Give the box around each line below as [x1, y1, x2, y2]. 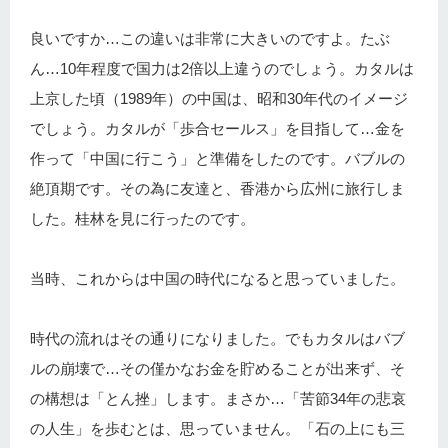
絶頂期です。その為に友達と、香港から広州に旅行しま [30, 180, 405, 198]
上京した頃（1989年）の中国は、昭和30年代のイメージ [30, 90, 408, 108]
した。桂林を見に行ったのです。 [30, 210, 255, 228]
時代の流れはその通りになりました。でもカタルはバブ [30, 330, 405, 348]
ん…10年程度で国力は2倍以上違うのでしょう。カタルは [30, 60, 414, 78]
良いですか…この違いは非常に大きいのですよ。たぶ [30, 30, 390, 48]
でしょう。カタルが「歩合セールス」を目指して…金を [30, 120, 405, 138]
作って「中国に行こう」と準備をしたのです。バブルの [30, 150, 405, 168]
